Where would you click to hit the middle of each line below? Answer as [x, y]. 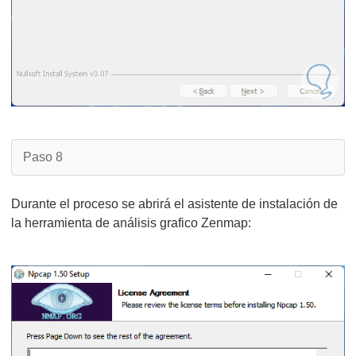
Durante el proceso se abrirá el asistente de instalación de [174, 204]
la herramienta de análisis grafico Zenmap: [131, 223]
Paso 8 [43, 157]
